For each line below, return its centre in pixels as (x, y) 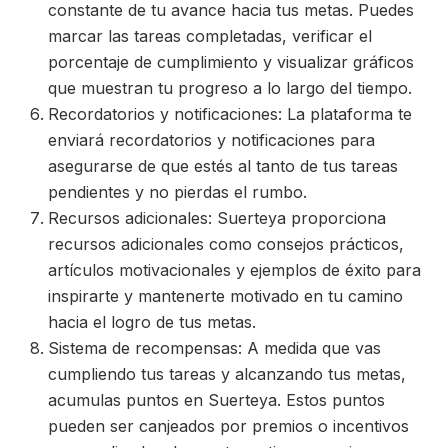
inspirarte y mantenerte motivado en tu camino (225, 296)
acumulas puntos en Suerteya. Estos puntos (216, 400)
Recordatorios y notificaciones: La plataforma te (230, 114)
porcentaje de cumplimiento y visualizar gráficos (231, 62)
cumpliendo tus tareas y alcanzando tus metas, (227, 374)
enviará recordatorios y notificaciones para (211, 140)
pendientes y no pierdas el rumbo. (177, 192)
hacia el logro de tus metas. (152, 322)
